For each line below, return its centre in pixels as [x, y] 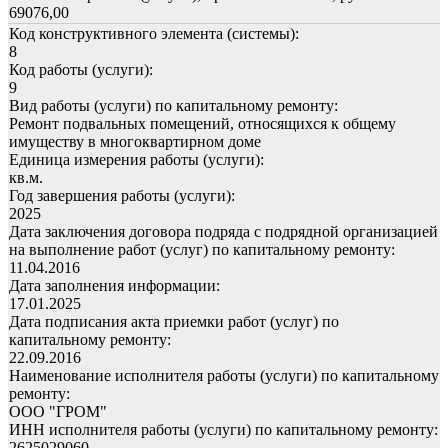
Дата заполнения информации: [114, 285]
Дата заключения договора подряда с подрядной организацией [223, 231]
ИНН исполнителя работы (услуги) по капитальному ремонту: [223, 429]
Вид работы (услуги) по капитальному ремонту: [173, 105]
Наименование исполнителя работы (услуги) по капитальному [224, 375]
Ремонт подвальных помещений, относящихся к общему [202, 123]
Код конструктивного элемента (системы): [154, 33]
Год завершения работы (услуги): [122, 195]
